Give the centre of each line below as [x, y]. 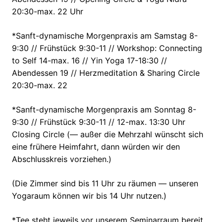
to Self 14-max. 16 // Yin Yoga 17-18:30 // [89, 61]
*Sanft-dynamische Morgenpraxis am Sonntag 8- [104, 110]
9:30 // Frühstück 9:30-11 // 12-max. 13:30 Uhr [99, 122]
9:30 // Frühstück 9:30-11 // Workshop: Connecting [107, 48]
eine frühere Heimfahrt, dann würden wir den [96, 147]
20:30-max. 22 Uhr [48, 12]
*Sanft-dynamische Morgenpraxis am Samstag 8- [105, 36]
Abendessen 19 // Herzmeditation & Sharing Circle [106, 73]
